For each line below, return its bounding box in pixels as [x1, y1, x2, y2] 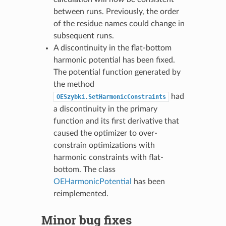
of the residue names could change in [53, 19, 185, 28]
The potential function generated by [53, 68, 181, 76]
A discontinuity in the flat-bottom [53, 43, 172, 52]
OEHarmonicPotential [53, 177, 132, 186]
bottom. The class [53, 165, 116, 174]
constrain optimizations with [53, 141, 155, 149]
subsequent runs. [53, 31, 114, 40]
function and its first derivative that [53, 117, 179, 125]
